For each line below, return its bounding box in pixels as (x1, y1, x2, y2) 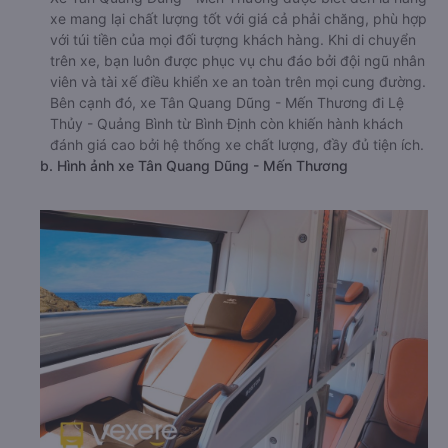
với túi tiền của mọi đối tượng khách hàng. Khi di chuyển (50, 31, 416, 48)
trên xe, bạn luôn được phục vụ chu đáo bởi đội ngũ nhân (50, 52, 425, 69)
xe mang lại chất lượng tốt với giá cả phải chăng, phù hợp (50, 10, 427, 27)
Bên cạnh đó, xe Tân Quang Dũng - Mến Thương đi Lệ (50, 94, 404, 111)
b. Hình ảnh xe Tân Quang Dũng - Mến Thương (40, 157, 348, 174)
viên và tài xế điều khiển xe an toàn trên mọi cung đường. (50, 73, 426, 90)
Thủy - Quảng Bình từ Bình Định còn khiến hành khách (50, 115, 403, 132)
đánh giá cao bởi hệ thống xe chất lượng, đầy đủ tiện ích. (50, 136, 424, 153)
